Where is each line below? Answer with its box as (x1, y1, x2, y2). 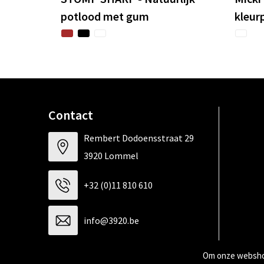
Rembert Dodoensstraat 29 (83, 132, 194, 144)
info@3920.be (83, 214, 139, 227)
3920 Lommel (83, 150, 138, 162)
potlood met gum (60, 9, 149, 24)
